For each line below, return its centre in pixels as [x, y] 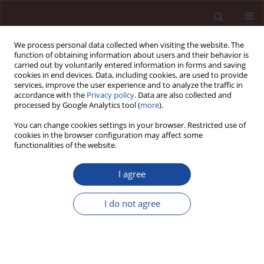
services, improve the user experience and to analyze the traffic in [128, 85]
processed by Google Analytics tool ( [77, 105]
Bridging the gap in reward [110, 191]
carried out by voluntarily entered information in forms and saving [130, 65]
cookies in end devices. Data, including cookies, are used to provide [131, 75]
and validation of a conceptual [124, 238]
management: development [115, 214]
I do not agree [132, 204]
